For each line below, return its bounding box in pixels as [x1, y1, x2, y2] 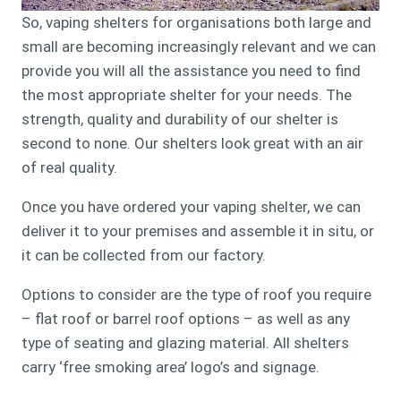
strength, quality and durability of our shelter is [21, 110, 338, 129]
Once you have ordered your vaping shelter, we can [21, 198, 361, 217]
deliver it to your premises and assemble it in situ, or [21, 222, 374, 241]
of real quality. [21, 158, 117, 177]
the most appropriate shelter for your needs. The [21, 86, 352, 105]
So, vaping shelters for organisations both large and [21, 13, 371, 32]
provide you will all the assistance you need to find [21, 62, 361, 81]
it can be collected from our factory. [21, 246, 266, 265]
